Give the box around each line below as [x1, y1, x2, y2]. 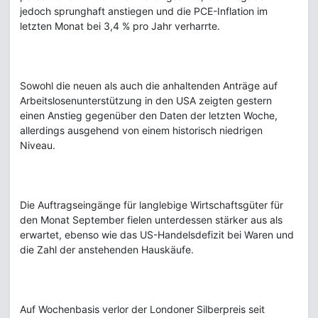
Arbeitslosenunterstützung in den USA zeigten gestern [20, 94, 272, 107]
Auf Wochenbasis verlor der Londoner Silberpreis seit [20, 303, 265, 316]
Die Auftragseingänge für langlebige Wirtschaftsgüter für [20, 199, 283, 212]
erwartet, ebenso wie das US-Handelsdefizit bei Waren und [20, 229, 294, 241]
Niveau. [20, 139, 55, 152]
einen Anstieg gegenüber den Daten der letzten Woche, [20, 109, 278, 122]
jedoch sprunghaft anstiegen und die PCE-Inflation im [20, 5, 268, 18]
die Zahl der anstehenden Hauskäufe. [20, 243, 194, 256]
